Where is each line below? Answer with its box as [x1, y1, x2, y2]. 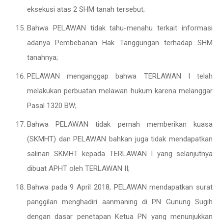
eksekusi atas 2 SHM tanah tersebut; [27, 5, 145, 14]
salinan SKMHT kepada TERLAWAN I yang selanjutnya [27, 149, 213, 158]
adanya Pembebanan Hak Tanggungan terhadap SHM [27, 38, 213, 47]
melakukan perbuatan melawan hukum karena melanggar [27, 86, 213, 95]
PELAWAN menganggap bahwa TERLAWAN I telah [27, 72, 213, 81]
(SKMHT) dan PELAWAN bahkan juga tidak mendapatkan [27, 135, 213, 143]
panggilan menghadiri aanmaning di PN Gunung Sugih [27, 197, 213, 206]
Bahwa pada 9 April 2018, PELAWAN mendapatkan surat [27, 183, 213, 192]
